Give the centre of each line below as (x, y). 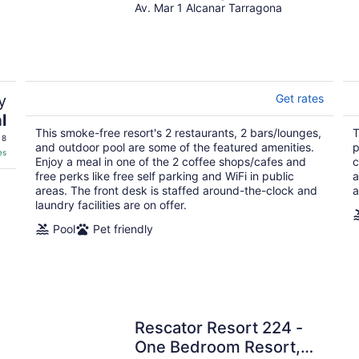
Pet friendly (123, 228)
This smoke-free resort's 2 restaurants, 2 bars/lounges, (178, 132)
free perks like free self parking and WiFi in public (165, 175)
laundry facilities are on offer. (111, 204)
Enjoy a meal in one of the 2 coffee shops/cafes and (171, 161)
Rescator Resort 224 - (219, 327)
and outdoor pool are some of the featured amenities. (175, 147)
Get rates (300, 98)
